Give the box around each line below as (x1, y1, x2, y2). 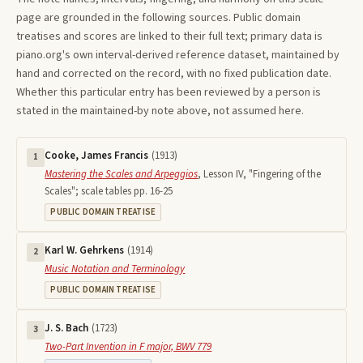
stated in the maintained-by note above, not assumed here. (16, 103, 304, 120)
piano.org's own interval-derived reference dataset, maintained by (16, 47, 340, 64)
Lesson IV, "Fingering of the (203, 167, 322, 182)
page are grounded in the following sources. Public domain (16, 10, 301, 27)
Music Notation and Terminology (45, 262, 186, 277)
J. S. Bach (45, 321, 89, 336)
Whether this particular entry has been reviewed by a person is (16, 84, 321, 101)
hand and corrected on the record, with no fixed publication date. (16, 66, 331, 83)
